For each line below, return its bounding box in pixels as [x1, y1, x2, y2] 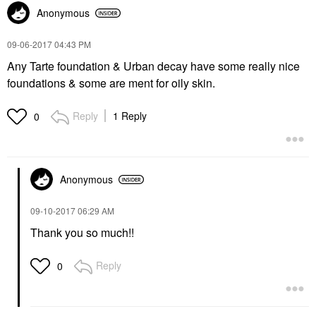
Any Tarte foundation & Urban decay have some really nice [7, 58, 300, 74]
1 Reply [113, 109, 147, 123]
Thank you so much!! [30, 224, 134, 241]
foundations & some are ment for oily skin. [7, 75, 215, 91]
